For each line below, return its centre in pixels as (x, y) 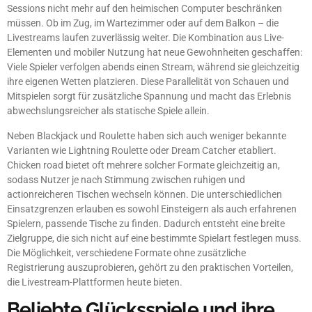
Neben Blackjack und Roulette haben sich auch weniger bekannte (147, 135)
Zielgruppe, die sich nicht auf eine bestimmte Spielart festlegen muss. (154, 238)
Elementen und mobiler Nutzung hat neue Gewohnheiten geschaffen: (155, 53)
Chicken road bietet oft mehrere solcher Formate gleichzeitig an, (143, 165)
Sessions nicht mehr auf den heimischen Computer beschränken (145, 9)
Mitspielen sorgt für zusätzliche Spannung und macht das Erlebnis (149, 96)
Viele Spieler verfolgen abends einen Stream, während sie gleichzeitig (153, 67)
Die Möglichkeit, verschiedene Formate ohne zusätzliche (126, 252)
